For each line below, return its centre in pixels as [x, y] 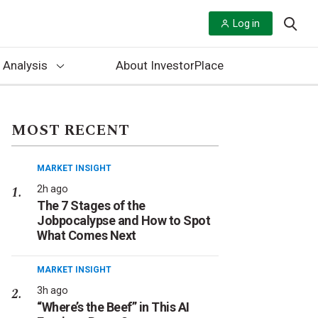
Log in [246, 23]
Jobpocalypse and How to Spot [124, 220]
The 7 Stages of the [91, 205]
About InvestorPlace [169, 65]
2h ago [53, 189]
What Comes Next [87, 235]
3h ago [53, 290]
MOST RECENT [71, 131]
